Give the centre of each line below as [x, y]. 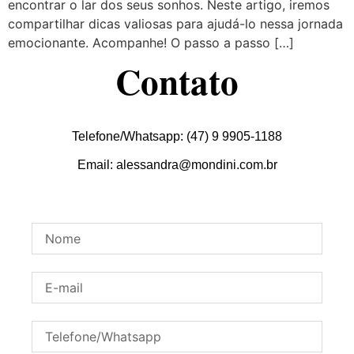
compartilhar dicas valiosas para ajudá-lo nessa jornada [175, 23]
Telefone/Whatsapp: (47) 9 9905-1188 [177, 137]
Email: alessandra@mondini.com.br [177, 165]
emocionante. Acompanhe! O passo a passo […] [151, 42]
